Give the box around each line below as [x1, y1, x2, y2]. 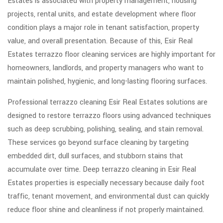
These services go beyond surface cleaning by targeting [7, 137, 189, 148]
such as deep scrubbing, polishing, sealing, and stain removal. [7, 124, 204, 135]
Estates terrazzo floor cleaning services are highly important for [7, 49, 216, 60]
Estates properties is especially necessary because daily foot [7, 178, 205, 189]
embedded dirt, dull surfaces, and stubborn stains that [7, 151, 183, 162]
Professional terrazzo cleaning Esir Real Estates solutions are [7, 97, 208, 108]
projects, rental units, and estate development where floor [7, 9, 196, 20]
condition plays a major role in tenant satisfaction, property [7, 22, 199, 33]
